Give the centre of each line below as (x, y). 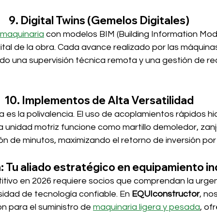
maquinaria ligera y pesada (147, 207)
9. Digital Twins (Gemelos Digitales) (99, 20)
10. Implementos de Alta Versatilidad (99, 100)
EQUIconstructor (166, 194)
